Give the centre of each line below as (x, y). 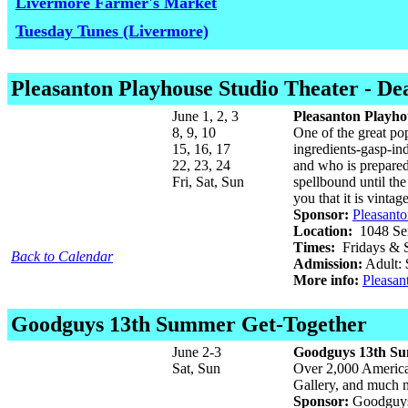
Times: (314, 247)
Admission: (328, 264)
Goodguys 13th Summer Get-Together (189, 324)
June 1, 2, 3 (205, 116)
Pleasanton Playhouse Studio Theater (185, 88)
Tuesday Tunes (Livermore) (112, 31)
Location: (323, 231)
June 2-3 (197, 352)
